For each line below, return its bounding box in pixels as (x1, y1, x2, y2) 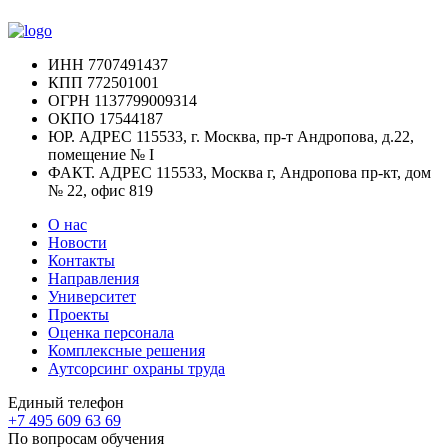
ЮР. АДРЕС (48, 128, 132, 145)
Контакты (48, 252, 115, 269)
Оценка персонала (48, 324, 174, 341)
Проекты (48, 306, 109, 323)
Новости (48, 234, 107, 251)
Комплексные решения (48, 342, 205, 359)
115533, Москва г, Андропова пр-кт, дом (152, 164, 431, 181)
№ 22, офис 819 (48, 182, 153, 199)
